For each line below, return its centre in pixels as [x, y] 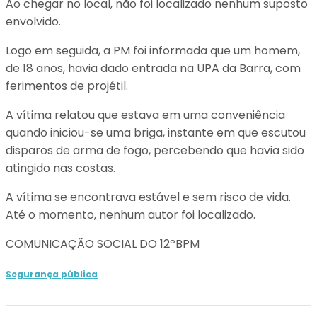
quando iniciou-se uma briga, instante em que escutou [156, 133]
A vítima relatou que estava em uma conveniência [145, 115]
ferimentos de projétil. [67, 86]
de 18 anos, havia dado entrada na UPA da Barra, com [153, 68]
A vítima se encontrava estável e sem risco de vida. [148, 197]
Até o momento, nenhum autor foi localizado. [131, 215]
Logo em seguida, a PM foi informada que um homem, [153, 51]
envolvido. [33, 22]
